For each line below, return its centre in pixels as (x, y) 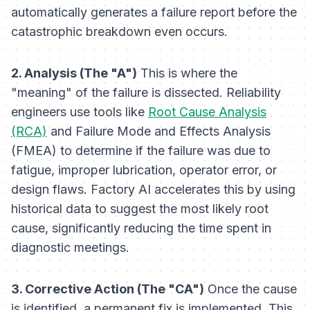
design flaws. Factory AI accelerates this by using (153, 190)
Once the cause (250, 289)
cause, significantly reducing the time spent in (141, 228)
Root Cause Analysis (207, 112)
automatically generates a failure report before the (154, 12)
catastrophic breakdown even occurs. (119, 32)
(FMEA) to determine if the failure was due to (141, 151)
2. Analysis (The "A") (74, 73)
